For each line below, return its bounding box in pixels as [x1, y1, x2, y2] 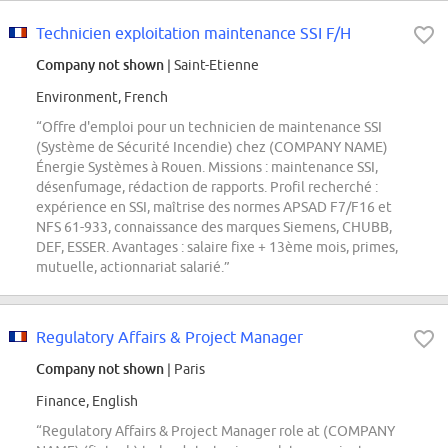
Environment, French [36, 89, 168, 106]
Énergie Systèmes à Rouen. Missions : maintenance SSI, [36, 159, 378, 176]
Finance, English [36, 393, 138, 410]
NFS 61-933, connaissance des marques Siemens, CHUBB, [36, 219, 392, 236]
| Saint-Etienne [164, 57, 259, 74]
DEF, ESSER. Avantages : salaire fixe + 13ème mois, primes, [36, 239, 398, 256]
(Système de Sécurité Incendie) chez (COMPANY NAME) [36, 139, 388, 156]
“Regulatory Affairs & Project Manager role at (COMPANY [36, 423, 395, 440]
